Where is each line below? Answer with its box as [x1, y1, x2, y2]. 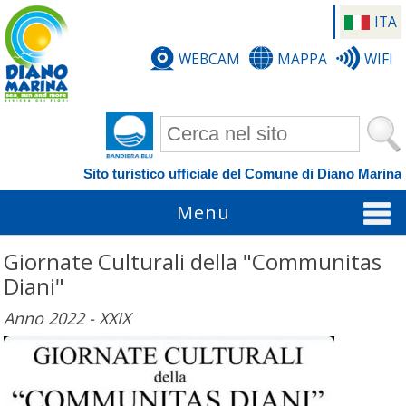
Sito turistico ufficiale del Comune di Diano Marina [82, 165, 401, 181]
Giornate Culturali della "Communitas [4, 246, 382, 277]
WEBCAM [178, 48, 240, 69]
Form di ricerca [160, 116, 280, 139]
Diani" [4, 271, 65, 302]
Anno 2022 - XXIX [4, 307, 131, 330]
